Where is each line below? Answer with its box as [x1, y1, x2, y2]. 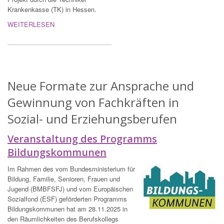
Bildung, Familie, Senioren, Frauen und [7, 174, 120, 184]
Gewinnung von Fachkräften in [7, 94, 179, 111]
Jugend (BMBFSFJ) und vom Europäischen [7, 184, 133, 194]
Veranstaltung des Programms [7, 132, 157, 146]
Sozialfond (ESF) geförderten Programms [7, 194, 127, 204]
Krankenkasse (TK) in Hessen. [7, 4, 98, 14]
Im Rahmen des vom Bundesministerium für [7, 164, 135, 174]
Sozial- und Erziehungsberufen [7, 110, 177, 127]
